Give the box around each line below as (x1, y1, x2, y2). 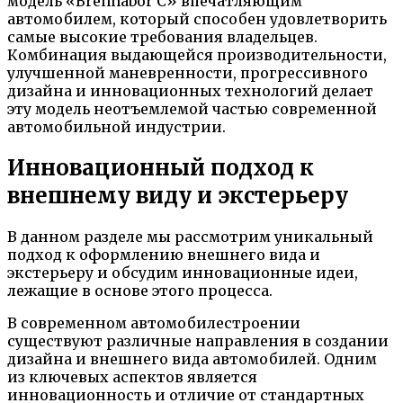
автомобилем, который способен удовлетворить (7, 10, 387, 29)
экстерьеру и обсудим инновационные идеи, (7, 263, 358, 282)
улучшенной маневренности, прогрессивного (7, 64, 368, 83)
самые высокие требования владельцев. (7, 28, 318, 47)
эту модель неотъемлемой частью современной (7, 100, 377, 119)
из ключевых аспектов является (7, 367, 257, 386)
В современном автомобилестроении (7, 313, 300, 332)
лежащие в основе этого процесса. (7, 281, 273, 300)
